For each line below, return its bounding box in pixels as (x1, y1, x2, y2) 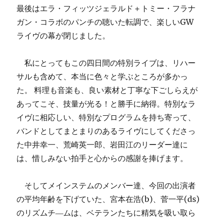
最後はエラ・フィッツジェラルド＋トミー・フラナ (17, 3, 196, 13)
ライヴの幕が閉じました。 (17, 31, 110, 40)
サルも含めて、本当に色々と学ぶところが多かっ (17, 72, 188, 81)
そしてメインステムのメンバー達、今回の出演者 (17, 181, 196, 190)
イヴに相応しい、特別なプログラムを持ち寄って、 (17, 112, 196, 122)
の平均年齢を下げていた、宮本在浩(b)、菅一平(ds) (17, 194, 200, 204)
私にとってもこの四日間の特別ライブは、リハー (17, 58, 196, 68)
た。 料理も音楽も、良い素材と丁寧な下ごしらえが (17, 85, 198, 95)
